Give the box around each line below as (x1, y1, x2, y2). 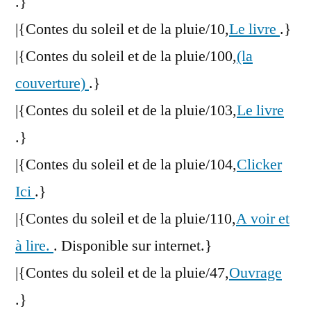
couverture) (15, 74, 89, 94)
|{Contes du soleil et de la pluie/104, (15, 155, 237, 175)
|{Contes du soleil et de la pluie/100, (15, 47, 237, 67)
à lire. (15, 236, 53, 256)
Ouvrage (229, 263, 282, 283)
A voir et (236, 209, 289, 229)
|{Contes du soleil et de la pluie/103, (15, 101, 237, 121)
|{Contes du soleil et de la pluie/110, (15, 209, 236, 229)
